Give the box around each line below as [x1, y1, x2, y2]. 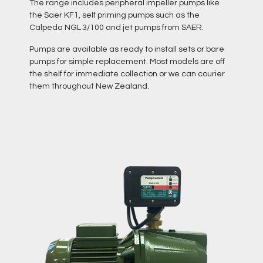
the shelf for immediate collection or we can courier [29, 70, 225, 78]
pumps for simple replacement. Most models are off [29, 58, 225, 66]
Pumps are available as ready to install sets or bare [29, 45, 224, 53]
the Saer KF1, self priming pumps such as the [29, 11, 200, 19]
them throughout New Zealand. [29, 82, 149, 90]
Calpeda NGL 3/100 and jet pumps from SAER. [29, 23, 205, 32]
